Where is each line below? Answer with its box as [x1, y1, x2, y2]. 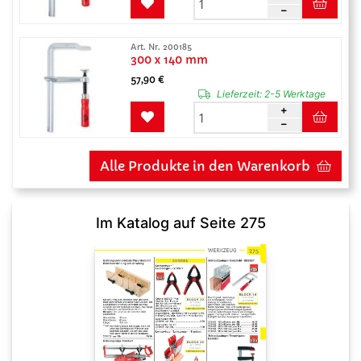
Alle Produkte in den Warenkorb [100, 158, 310, 174]
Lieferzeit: [216, 88, 262, 100]
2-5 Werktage [261, 88, 326, 100]
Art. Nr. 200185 [130, 42, 192, 52]
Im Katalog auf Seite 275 [95, 214, 266, 231]
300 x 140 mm [130, 52, 208, 67]
